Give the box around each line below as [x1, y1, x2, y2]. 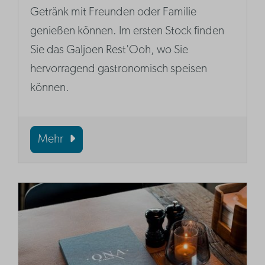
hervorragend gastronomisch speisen [30, 63, 208, 76]
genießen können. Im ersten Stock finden [30, 25, 225, 38]
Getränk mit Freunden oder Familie [30, 7, 197, 19]
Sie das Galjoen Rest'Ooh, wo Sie [30, 44, 189, 57]
